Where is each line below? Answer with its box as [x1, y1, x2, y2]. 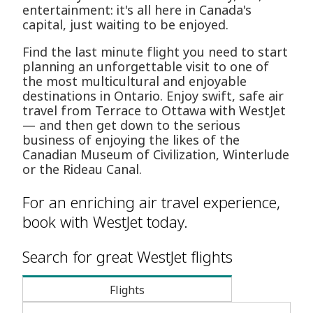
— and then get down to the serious [22, 117, 240, 134]
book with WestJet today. [22, 211, 188, 233]
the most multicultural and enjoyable [22, 73, 247, 90]
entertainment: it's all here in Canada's [22, 1, 252, 19]
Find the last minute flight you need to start [22, 43, 288, 61]
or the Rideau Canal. [22, 161, 142, 178]
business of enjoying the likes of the [22, 131, 240, 149]
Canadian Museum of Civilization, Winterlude [22, 146, 289, 163]
